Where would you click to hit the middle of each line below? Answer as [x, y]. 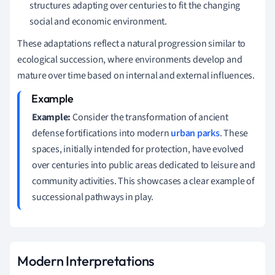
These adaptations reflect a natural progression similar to [132, 43]
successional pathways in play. [93, 197]
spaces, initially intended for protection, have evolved [138, 149]
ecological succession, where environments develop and [130, 59]
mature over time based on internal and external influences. [136, 75]
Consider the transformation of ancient [149, 117]
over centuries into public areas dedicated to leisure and [144, 165]
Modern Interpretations [86, 261]
